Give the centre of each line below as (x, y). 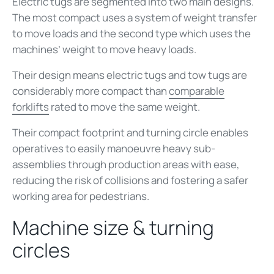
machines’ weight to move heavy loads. (105, 49)
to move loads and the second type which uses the (131, 33)
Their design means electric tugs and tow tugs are (130, 75)
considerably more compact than (91, 91)
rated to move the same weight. (126, 106)
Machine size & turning (113, 227)
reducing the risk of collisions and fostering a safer (130, 180)
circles (41, 250)
